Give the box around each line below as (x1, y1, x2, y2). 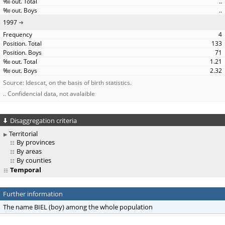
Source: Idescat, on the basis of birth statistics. (3, 78, 132, 87)
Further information (3, 189, 63, 199)
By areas (17, 147, 42, 156)
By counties (17, 156, 51, 165)
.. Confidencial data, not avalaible (3, 89, 95, 98)
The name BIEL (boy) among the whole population (3, 202, 153, 212)
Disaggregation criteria (10, 116, 77, 125)
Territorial (9, 129, 38, 139)
